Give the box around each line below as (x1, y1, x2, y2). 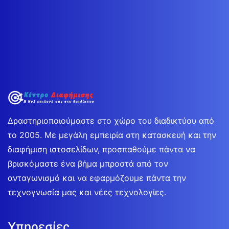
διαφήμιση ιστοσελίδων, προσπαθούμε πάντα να (8, 144, 195, 154)
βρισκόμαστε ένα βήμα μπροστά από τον (8, 158, 168, 169)
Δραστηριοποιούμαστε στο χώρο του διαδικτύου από (8, 115, 214, 126)
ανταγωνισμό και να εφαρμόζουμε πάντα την (8, 172, 186, 183)
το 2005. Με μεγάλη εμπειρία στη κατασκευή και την (8, 129, 216, 140)
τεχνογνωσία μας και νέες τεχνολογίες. (8, 187, 166, 197)
